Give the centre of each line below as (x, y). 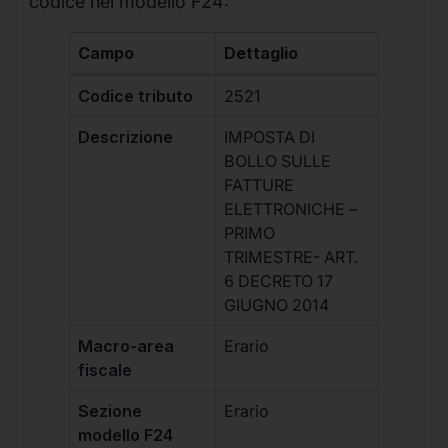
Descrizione (126, 137)
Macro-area (126, 346)
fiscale (105, 370)
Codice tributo (136, 96)
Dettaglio (261, 53)
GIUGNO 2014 (277, 305)
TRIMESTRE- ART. (292, 257)
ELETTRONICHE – (291, 209)
